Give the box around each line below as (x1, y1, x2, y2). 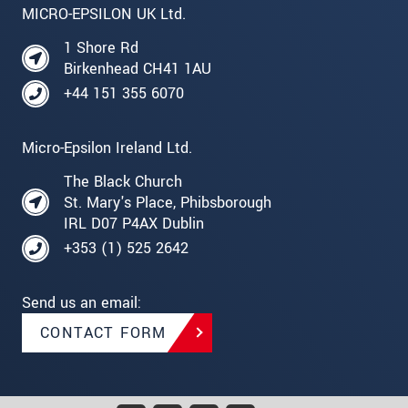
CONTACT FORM (40, 321, 167, 343)
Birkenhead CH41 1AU (64, 57, 211, 79)
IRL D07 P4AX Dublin (64, 212, 204, 234)
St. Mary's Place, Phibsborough (64, 191, 271, 213)
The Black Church (64, 170, 182, 192)
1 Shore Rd (64, 36, 138, 58)
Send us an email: (22, 291, 141, 313)
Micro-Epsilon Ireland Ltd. (22, 137, 192, 158)
